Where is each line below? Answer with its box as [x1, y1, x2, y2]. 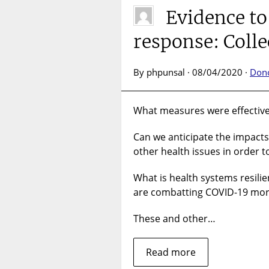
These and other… [133, 212, 216, 226]
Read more [146, 246, 196, 259]
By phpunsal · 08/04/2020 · [133, 66, 250, 79]
